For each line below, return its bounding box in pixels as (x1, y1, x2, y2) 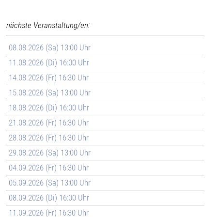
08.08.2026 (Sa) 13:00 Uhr (9, 42, 91, 52)
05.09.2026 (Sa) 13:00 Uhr (9, 177, 91, 187)
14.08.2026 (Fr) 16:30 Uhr (9, 72, 89, 82)
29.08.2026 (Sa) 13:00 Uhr (9, 147, 91, 157)
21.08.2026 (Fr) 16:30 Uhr (9, 117, 89, 127)
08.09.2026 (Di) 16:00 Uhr (9, 192, 90, 202)
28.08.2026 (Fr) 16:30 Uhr (9, 132, 89, 142)
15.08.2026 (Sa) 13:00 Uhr (9, 87, 91, 97)
